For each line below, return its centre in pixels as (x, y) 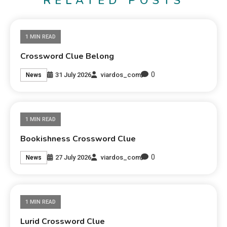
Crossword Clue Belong (67, 56)
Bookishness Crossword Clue (78, 139)
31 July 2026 (73, 74)
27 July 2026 (73, 157)
